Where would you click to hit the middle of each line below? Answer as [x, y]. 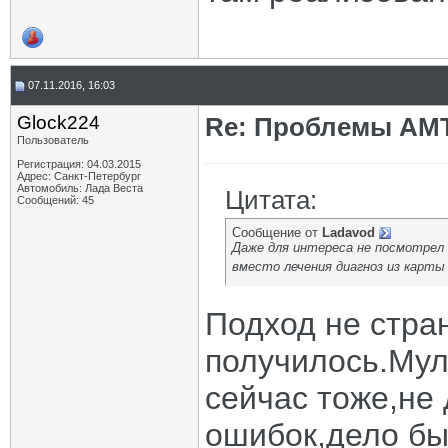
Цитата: [271, 200]
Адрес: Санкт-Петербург [79, 176]
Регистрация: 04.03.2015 [79, 164]
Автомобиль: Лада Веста [80, 188]
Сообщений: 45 [55, 200]
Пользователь [53, 140]
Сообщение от [277, 232]
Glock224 [58, 122]
